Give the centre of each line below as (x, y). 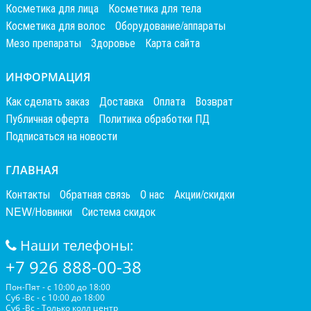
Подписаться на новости (61, 136)
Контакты (28, 194)
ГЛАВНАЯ (32, 170)
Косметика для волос (56, 25)
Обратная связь (95, 194)
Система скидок (119, 211)
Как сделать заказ (48, 101)
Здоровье (113, 43)
